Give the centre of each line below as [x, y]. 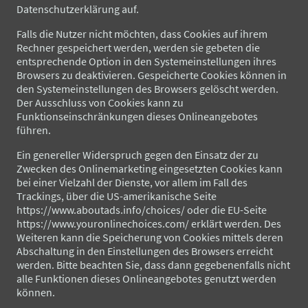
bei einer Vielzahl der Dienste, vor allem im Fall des [132, 182]
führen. [34, 130]
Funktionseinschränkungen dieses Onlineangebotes [137, 116]
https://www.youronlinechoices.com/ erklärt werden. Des [149, 223]
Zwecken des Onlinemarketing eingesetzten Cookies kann [150, 168]
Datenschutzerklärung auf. [78, 9]
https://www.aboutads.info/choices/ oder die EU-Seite [142, 209]
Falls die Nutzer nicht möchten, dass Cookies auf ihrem [142, 33]
